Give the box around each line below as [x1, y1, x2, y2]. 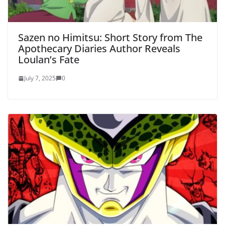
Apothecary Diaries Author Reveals [18, 42, 180, 56]
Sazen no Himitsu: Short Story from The [18, 31, 202, 45]
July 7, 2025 [24, 74, 56, 83]
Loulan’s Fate [18, 53, 79, 67]
